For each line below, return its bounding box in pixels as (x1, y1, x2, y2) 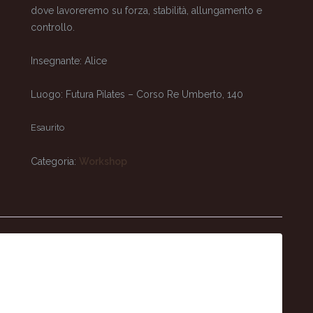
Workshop (79, 156, 127, 167)
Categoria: (31, 156, 79, 167)
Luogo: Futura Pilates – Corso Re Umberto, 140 (31, 89, 243, 100)
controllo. (31, 22, 75, 33)
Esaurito (31, 122, 64, 133)
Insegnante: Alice (31, 55, 107, 66)
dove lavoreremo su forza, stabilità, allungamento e (31, 5, 262, 16)
